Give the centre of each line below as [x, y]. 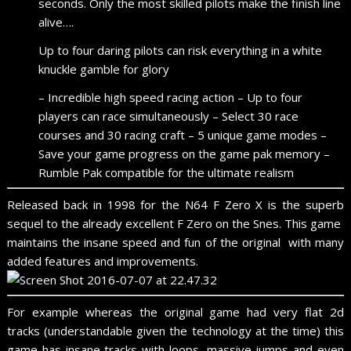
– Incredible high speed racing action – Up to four [171, 97]
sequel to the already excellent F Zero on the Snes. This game [174, 223]
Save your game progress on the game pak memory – [185, 153]
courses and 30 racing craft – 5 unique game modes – [183, 134]
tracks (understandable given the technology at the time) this [175, 330]
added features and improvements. [103, 261]
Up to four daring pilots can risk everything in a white [181, 50]
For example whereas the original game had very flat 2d [175, 311]
